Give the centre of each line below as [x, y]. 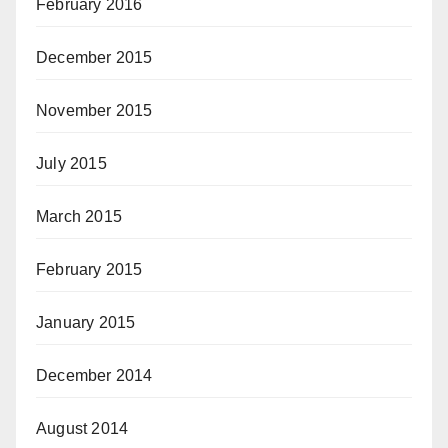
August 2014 [82, 428]
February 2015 [89, 269]
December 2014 [94, 375]
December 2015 [94, 57]
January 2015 [86, 322]
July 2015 [71, 163]
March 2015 [79, 216]
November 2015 [94, 110]
